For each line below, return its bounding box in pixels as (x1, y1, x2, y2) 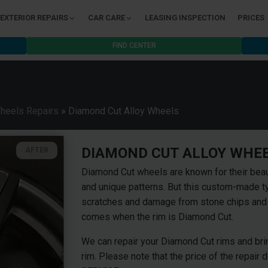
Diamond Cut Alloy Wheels (68, 105, 179, 117)
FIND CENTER (112, 41, 156, 50)
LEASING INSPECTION (145, 13, 226, 22)
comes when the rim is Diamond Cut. (81, 211, 233, 223)
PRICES (237, 13, 264, 22)
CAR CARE (88, 13, 125, 22)
